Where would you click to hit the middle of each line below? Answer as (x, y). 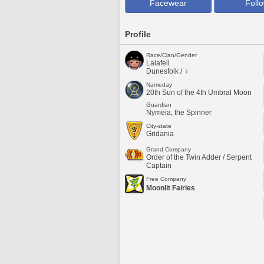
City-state (159, 126)
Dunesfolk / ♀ (168, 71)
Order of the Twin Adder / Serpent (199, 157)
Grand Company (169, 149)
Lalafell (158, 63)
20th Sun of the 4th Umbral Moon (199, 93)
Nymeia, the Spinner (179, 113)
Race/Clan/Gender (171, 55)
